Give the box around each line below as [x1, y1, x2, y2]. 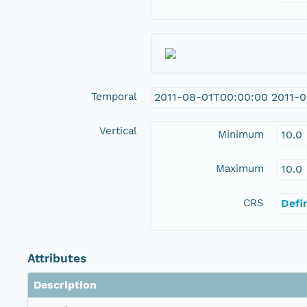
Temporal [91, 90, 137, 103]
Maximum [216, 162, 264, 175]
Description [34, 278, 97, 292]
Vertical [99, 125, 137, 138]
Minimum [218, 128, 264, 141]
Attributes [27, 251, 86, 266]
